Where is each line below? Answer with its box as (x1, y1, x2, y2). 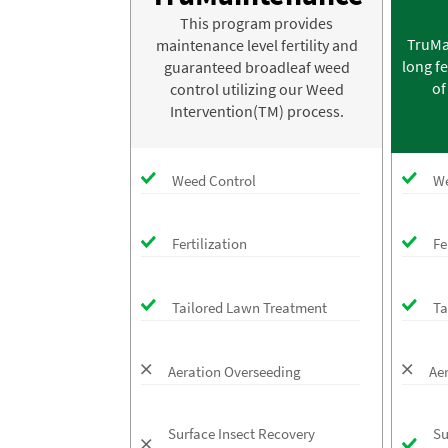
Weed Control (172, 170, 256, 190)
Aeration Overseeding (168, 361, 301, 381)
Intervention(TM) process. (169, 101, 344, 122)
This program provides (180, 13, 333, 34)
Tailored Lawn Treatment (172, 298, 327, 318)
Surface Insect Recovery (168, 423, 315, 443)
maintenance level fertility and (155, 35, 358, 56)
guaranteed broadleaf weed (163, 57, 350, 78)
